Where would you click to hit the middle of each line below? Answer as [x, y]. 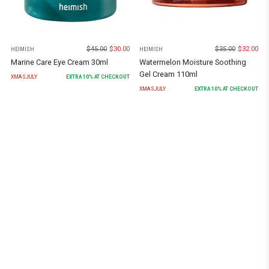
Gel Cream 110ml [168, 74]
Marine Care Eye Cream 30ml [59, 62]
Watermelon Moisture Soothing [193, 62]
